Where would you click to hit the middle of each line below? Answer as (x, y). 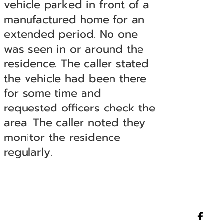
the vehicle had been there (75, 78)
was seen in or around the (73, 49)
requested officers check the (79, 108)
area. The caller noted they (74, 123)
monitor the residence (62, 137)
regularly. (28, 152)
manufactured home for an (74, 19)
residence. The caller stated (76, 64)
